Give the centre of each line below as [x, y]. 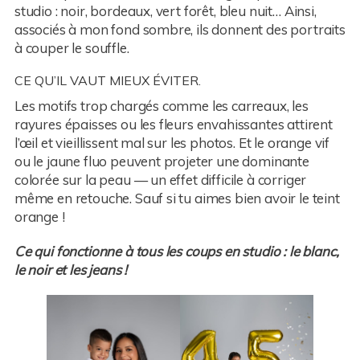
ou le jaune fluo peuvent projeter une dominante [162, 161]
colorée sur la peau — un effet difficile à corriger [160, 179]
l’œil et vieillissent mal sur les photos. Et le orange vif [172, 142]
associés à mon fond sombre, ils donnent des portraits [180, 29]
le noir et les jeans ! [71, 269]
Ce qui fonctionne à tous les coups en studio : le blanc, [176, 251]
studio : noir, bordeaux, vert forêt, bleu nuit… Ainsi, [165, 11]
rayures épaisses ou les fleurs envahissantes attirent [173, 124]
